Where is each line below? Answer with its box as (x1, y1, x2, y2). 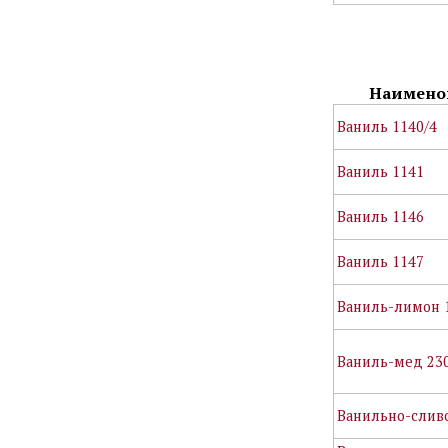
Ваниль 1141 (337, 161, 425, 181)
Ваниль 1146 (337, 206, 425, 226)
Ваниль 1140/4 (337, 116, 438, 136)
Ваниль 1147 (337, 251, 425, 271)
